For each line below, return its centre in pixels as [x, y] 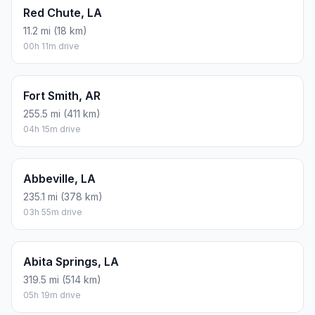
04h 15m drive [52, 129]
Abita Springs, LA [71, 262]
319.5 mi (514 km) [62, 280]
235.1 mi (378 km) [63, 197]
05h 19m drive [52, 295]
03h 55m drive [53, 212]
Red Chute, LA [63, 13]
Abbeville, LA [59, 179]
